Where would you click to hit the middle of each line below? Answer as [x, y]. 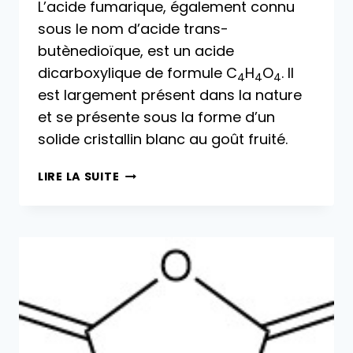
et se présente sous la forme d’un [156, 117]
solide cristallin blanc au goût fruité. [163, 139]
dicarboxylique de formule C [137, 73]
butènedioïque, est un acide [136, 51]
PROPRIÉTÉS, [159, 228]
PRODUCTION [162, 246]
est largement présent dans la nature [170, 95]
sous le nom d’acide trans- [133, 29]
